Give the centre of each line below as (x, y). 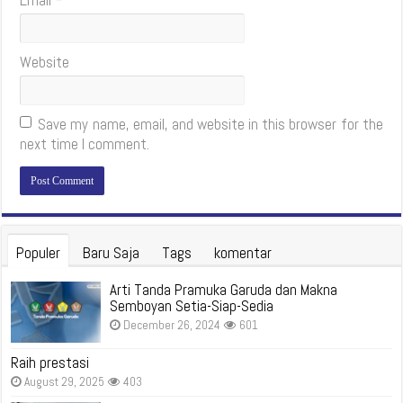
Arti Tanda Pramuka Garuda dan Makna (224, 290)
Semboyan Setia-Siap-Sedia (192, 306)
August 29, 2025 (65, 382)
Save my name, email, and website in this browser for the (210, 125)
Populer (39, 253)
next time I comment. (85, 144)
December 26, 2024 (172, 326)
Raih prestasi (50, 363)
